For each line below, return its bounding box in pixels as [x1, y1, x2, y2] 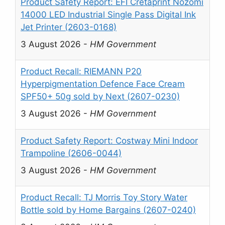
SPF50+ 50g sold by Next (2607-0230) [21, 91, 180, 102]
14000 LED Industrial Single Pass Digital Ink [21, 10, 196, 20]
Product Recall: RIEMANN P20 [21, 66, 142, 77]
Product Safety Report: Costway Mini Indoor [21, 136, 198, 146]
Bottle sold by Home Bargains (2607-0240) [21, 205, 196, 215]
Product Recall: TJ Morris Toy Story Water [21, 192, 187, 203]
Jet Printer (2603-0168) [21, 22, 117, 33]
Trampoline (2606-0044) [21, 148, 122, 159]
